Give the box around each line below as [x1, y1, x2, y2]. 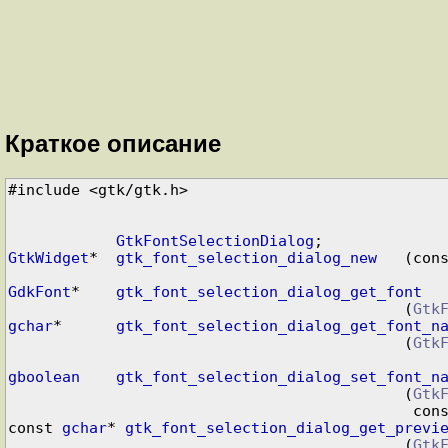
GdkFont [7, 282, 71, 300]
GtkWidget [7, 248, 89, 266]
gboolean [7, 367, 80, 385]
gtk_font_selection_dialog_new [115, 248, 377, 266]
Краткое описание [5, 129, 221, 157]
